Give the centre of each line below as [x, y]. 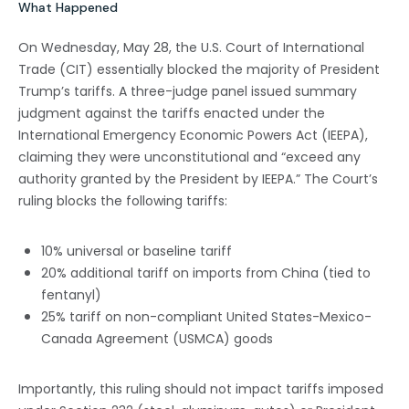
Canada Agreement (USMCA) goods [157, 338]
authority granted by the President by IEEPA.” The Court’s [198, 178]
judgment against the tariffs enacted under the [172, 113]
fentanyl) [71, 294]
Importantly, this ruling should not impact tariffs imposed [201, 388]
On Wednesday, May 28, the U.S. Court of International [191, 47]
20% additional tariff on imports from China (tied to [206, 273]
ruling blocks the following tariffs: [123, 200]
